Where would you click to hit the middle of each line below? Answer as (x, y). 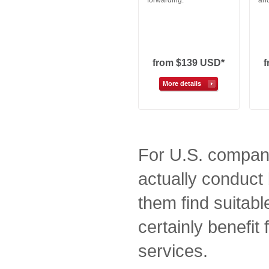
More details (182, 83)
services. (173, 251)
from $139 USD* (189, 63)
